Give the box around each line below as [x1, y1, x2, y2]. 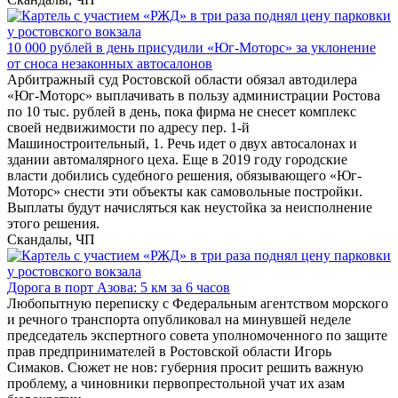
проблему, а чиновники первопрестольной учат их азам [7, 376, 345, 392]
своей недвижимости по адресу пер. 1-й [7, 120, 250, 136]
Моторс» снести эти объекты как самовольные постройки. [7, 184, 362, 200]
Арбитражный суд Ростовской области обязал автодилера [7, 72, 357, 88]
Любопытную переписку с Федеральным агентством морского [7, 296, 388, 312]
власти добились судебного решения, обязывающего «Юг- [7, 168, 362, 184]
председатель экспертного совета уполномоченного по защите [7, 328, 387, 344]
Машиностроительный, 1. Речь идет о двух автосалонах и [7, 136, 357, 152]
